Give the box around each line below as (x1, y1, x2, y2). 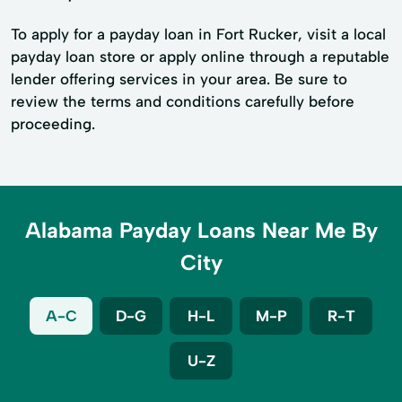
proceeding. (11, 115, 95, 134)
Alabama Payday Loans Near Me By (24, 217, 378, 244)
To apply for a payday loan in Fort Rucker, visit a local (11, 25, 386, 44)
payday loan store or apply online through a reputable (11, 48, 389, 66)
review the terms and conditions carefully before (11, 92, 354, 111)
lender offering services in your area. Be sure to (11, 70, 347, 89)
